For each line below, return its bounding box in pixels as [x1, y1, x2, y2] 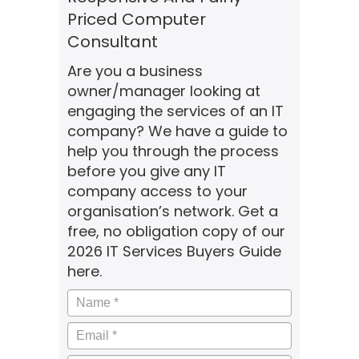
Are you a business [67, 61, 203, 81]
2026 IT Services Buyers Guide [67, 241, 281, 261]
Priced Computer [67, 8, 206, 30]
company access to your [67, 181, 248, 201]
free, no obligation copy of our [67, 221, 285, 241]
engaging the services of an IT [67, 101, 284, 121]
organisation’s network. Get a [67, 201, 278, 221]
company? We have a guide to [67, 121, 288, 141]
